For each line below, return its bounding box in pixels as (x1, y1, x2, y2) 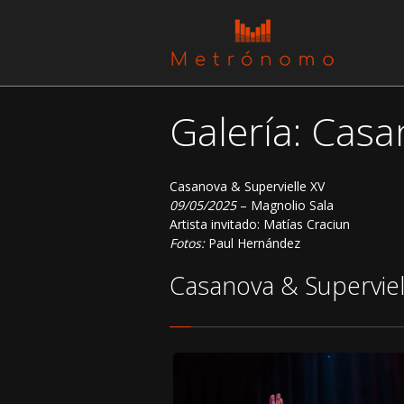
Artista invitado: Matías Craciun (170, 215, 350, 233)
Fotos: (170, 234, 205, 252)
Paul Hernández (205, 234, 300, 252)
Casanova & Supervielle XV (170, 177, 325, 195)
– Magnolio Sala (236, 196, 334, 214)
